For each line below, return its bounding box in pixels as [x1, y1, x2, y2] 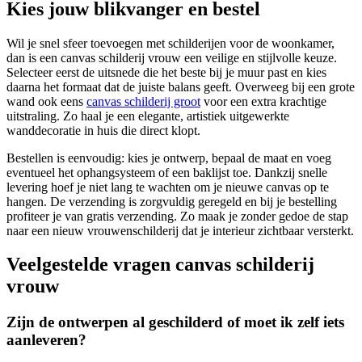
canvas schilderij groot [86, 94, 200, 108]
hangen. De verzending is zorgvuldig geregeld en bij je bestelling [6, 194, 337, 208]
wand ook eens [6, 94, 86, 108]
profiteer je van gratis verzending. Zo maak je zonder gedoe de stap [6, 208, 348, 223]
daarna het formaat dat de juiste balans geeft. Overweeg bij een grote [6, 79, 355, 94]
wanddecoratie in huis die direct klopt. [6, 123, 200, 137]
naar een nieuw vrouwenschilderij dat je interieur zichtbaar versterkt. [6, 223, 354, 238]
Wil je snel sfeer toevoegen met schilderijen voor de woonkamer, [6, 36, 335, 50]
